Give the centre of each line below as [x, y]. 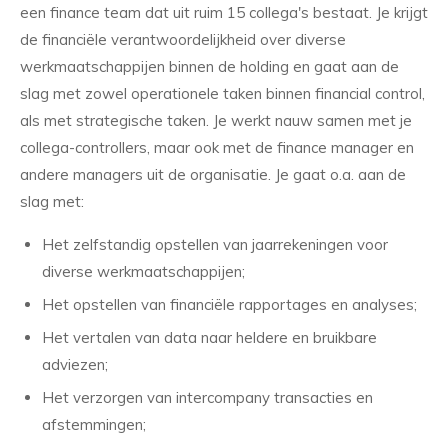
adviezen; [75, 365]
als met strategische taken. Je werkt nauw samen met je [216, 121]
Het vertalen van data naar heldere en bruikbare [209, 338]
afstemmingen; [94, 425]
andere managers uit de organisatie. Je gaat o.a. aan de [213, 175]
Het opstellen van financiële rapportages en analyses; [229, 305]
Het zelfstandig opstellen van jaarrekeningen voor [215, 245]
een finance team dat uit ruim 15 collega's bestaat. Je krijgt [224, 13]
